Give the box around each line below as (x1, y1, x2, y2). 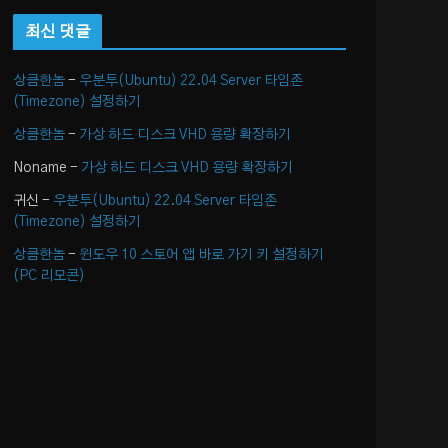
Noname (13, 161, 67, 175)
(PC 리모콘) (13, 269, 85, 283)
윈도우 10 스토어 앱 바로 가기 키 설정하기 (79, 248, 324, 262)
